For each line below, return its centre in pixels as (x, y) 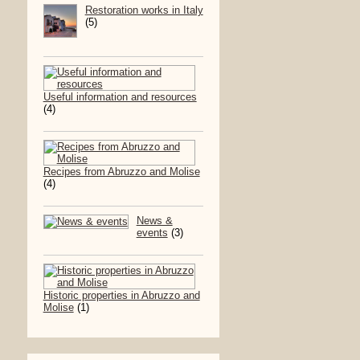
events (152, 233)
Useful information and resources (120, 97)
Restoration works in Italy (144, 10)
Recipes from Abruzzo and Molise (121, 172)
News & (154, 221)
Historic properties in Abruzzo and (121, 296)
